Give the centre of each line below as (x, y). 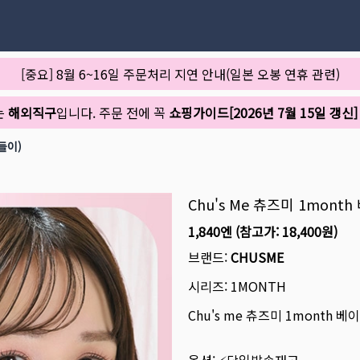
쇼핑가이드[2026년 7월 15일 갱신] (263, 112)
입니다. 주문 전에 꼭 (112, 112)
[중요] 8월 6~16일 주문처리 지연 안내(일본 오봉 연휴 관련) (180, 74)
